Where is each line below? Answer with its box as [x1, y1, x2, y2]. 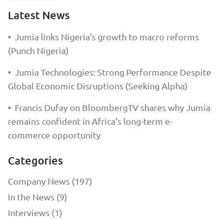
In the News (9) [8, 192, 67, 202]
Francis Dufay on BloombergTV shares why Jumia [15, 102, 210, 112]
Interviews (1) [8, 207, 62, 218]
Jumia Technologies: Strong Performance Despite [15, 67, 211, 77]
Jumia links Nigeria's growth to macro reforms [15, 31, 199, 42]
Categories [8, 154, 63, 167]
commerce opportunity [8, 130, 101, 140]
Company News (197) [8, 176, 92, 186]
